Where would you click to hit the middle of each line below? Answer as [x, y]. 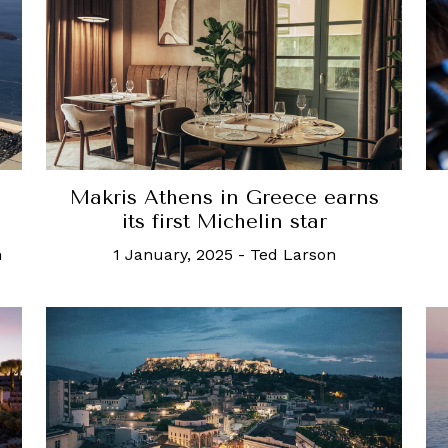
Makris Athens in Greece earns [224, 198]
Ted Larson [292, 255]
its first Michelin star [224, 222]
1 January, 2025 [172, 255]
